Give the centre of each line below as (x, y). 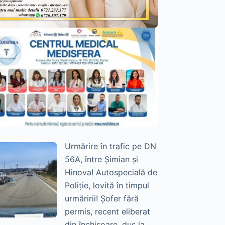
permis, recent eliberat (107, 212)
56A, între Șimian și (101, 159)
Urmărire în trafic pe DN (110, 146)
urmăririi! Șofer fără (101, 199)
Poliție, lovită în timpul (107, 186)
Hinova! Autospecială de (111, 173)
